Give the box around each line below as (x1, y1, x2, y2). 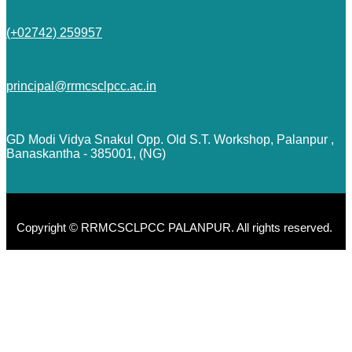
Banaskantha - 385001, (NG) (6, 146, 166, 160)
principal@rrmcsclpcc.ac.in (6, 79, 156, 93)
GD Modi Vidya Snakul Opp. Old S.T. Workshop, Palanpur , (6, 132, 334, 146)
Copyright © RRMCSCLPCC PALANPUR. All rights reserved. (16, 220, 335, 234)
